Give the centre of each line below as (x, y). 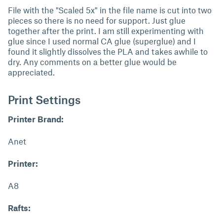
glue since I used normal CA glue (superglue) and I (102, 41)
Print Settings (44, 99)
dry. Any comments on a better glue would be (92, 62)
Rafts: (19, 208)
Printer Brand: (36, 119)
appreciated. (31, 72)
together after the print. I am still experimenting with (106, 31)
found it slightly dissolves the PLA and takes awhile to (108, 51)
